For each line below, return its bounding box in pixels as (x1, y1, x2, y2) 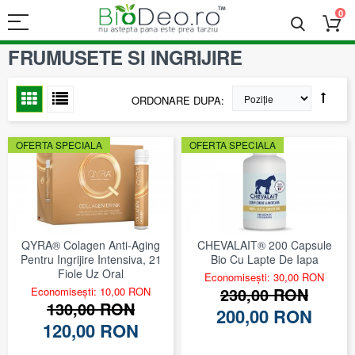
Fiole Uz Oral (58, 265, 124, 281)
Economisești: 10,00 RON (31, 283, 151, 299)
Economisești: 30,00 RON (204, 269, 324, 284)
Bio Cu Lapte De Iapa (210, 250, 319, 267)
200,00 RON (216, 303, 312, 329)
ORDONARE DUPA (132, 93, 221, 109)
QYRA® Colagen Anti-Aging (21, 236, 160, 253)
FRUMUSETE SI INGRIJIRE (8, 44, 242, 71)
